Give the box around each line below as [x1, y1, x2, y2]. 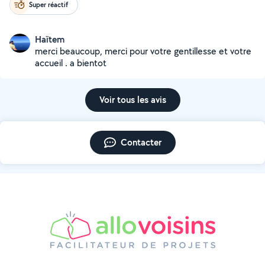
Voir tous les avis [99, 93, 166, 106]
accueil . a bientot [35, 57, 106, 69]
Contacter [120, 136, 161, 148]
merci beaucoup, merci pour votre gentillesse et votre [35, 45, 251, 57]
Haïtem [35, 33, 64, 46]
